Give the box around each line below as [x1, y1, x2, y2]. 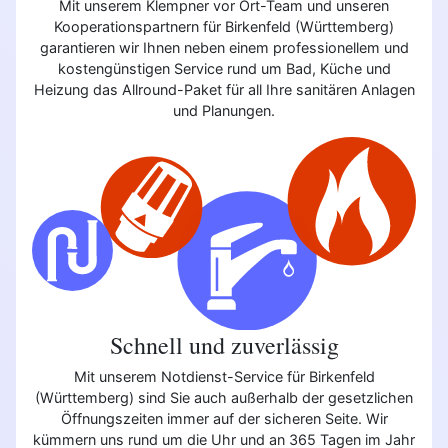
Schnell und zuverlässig [109, 328, 339, 361]
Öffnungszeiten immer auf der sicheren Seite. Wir [60, 410, 388, 428]
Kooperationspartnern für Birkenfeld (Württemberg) [54, 17, 394, 35]
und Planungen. [173, 101, 275, 119]
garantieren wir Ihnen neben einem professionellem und [39, 38, 409, 56]
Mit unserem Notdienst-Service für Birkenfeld [73, 368, 375, 386]
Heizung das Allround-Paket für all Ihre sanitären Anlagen [33, 80, 415, 98]
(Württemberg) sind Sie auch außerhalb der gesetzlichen [35, 389, 413, 407]
